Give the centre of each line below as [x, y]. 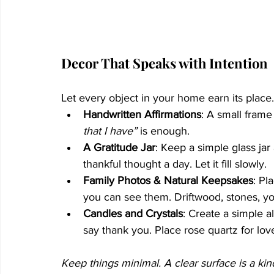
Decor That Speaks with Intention [165, 63]
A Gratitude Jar [119, 147]
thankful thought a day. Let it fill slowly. [175, 164]
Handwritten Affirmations [142, 114]
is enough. [163, 131]
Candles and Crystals [133, 213]
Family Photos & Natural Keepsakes [168, 180]
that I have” [110, 131]
